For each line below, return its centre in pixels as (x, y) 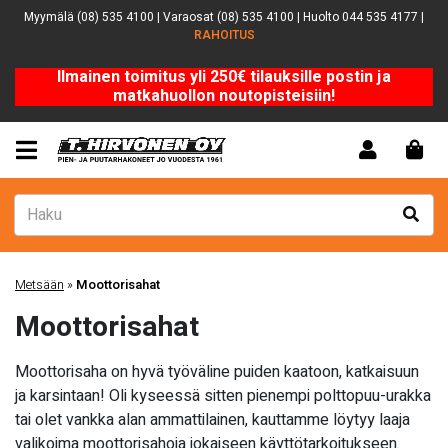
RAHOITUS (224, 35)
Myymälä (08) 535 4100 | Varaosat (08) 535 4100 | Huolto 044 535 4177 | (224, 17)
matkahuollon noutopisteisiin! (224, 96)
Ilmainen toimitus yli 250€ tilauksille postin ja (224, 77)
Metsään (39, 285)
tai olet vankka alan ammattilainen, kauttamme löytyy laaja (212, 420)
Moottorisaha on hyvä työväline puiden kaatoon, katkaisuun (217, 372)
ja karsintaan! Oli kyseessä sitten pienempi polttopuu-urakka (223, 396)
